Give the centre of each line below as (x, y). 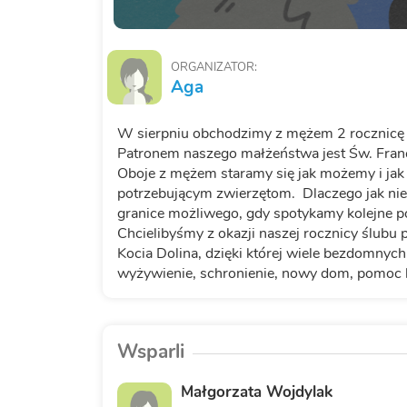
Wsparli (150, 352)
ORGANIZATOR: (213, 68)
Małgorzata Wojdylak (256, 392)
